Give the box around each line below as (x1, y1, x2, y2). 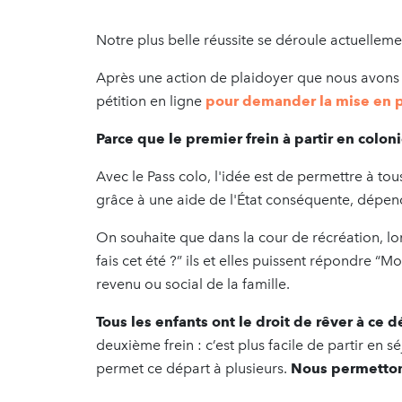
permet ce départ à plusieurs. (96, 359, 291, 377)
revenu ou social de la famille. (96, 275, 290, 293)
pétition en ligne (96, 92, 205, 109)
